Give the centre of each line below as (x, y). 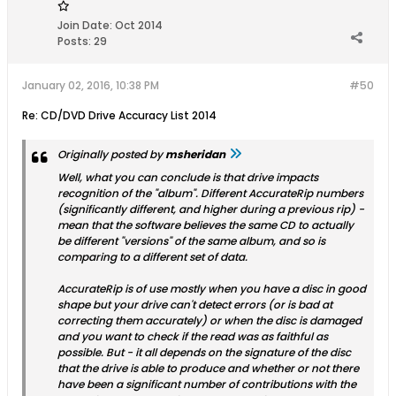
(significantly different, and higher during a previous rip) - (211, 209)
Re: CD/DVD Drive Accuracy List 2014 (119, 116)
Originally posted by (111, 155)
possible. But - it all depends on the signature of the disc (204, 353)
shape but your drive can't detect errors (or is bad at (195, 305)
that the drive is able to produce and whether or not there (208, 369)
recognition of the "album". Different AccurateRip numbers (210, 194)
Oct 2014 (139, 26)
